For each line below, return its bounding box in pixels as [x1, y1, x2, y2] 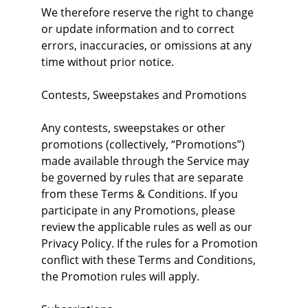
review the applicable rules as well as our [41, 219, 255, 234]
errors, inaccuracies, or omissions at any [41, 38, 254, 53]
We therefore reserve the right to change [41, 5, 256, 20]
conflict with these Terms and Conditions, [41, 252, 258, 267]
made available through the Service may [41, 153, 252, 168]
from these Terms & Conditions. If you [41, 186, 241, 201]
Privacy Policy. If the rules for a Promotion [41, 236, 261, 251]
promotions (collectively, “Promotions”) [41, 137, 247, 152]
